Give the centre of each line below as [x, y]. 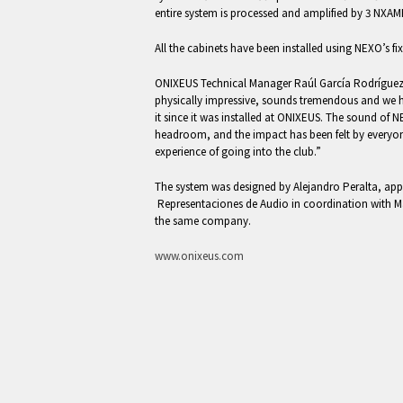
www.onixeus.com [199, 256]
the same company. [203, 221]
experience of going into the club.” [238, 152]
